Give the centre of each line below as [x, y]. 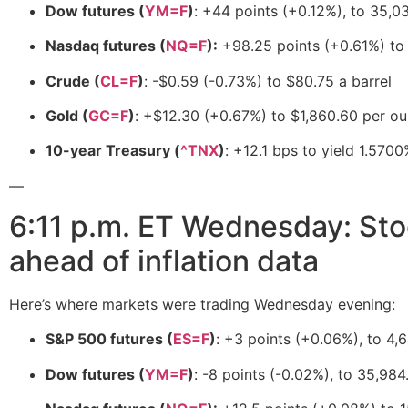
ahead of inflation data [164, 261]
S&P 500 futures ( [109, 339]
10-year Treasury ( [113, 151]
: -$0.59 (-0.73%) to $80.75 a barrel [268, 81]
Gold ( [67, 115]
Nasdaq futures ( [106, 46]
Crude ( [73, 81]
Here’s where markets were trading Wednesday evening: [202, 305]
